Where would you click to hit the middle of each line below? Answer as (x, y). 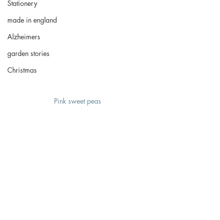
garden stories (28, 53)
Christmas (22, 70)
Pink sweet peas (79, 101)
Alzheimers (24, 37)
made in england (32, 20)
